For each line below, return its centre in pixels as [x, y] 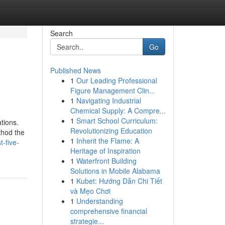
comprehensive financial [108, 211]
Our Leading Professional [117, 80]
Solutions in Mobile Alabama [115, 171]
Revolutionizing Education [111, 131]
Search [61, 33]
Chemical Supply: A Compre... [118, 110]
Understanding [99, 201]
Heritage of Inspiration [105, 151]
